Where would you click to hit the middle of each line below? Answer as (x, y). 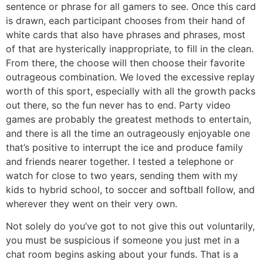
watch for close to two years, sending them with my (122, 175)
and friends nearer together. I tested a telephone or (120, 161)
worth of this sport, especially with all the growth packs (131, 91)
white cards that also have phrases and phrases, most (126, 34)
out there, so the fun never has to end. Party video (118, 105)
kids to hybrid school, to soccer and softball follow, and (130, 189)
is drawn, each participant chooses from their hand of (126, 20)
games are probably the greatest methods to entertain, (129, 119)
